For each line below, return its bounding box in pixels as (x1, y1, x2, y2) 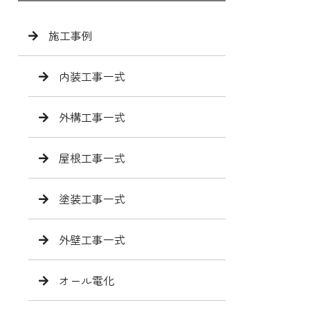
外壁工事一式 (59, 230, 125, 248)
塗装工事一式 (59, 190, 125, 207)
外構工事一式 (59, 108, 125, 125)
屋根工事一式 (59, 149, 125, 166)
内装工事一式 (59, 67, 125, 84)
